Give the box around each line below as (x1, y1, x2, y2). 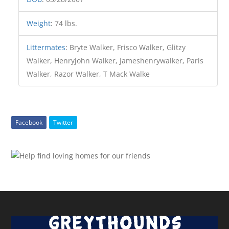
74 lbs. (55, 18, 78, 28)
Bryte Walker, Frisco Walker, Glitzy (70, 42, 186, 52)
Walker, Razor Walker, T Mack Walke (27, 68, 150, 79)
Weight (27, 18, 51, 28)
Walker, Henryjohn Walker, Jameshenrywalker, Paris (27, 55, 204, 65)
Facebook (15, 118, 43, 127)
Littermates (27, 42, 66, 52)
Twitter (53, 118, 74, 127)
